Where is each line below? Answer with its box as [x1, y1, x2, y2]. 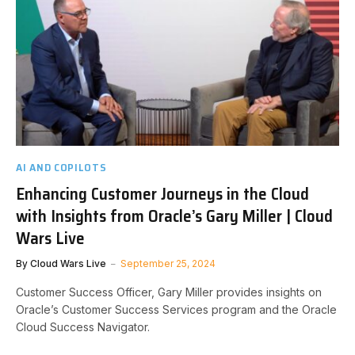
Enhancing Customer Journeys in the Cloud [16, 180, 309, 207]
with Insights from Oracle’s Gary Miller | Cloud [16, 202, 333, 229]
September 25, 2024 [120, 257, 216, 269]
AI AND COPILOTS [16, 158, 107, 176]
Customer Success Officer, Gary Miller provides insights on [16, 284, 322, 299]
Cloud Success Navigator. [16, 319, 150, 334]
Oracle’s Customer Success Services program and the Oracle [16, 302, 337, 316]
